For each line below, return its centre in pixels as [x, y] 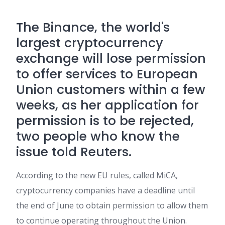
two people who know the [98, 136]
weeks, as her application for [107, 105]
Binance [69, 27]
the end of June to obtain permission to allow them [112, 205]
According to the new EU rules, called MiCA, [97, 175]
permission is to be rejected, [105, 121]
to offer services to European [107, 74]
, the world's [132, 27]
